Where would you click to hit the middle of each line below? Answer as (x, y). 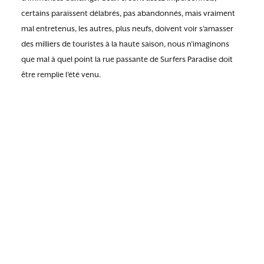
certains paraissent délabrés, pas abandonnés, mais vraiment (128, 13)
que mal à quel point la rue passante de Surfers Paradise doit (127, 59)
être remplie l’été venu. (61, 75)
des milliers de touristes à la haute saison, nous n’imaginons (125, 44)
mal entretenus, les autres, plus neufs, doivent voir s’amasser (127, 29)
